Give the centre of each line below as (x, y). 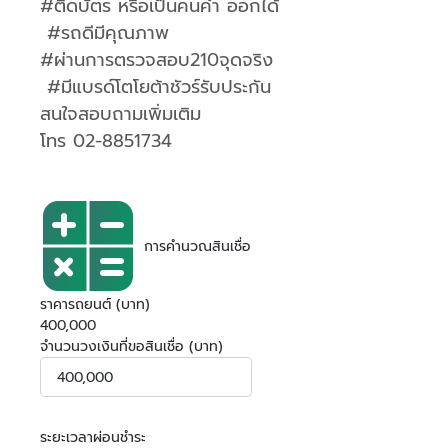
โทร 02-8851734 (106, 141)
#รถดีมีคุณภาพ (104, 33)
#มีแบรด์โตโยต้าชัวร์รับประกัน (155, 87)
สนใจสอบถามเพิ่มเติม (120, 114)
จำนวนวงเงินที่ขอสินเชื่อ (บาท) (131, 346)
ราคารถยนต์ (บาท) (95, 304)
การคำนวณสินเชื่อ (197, 246)
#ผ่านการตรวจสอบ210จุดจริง (156, 60)
